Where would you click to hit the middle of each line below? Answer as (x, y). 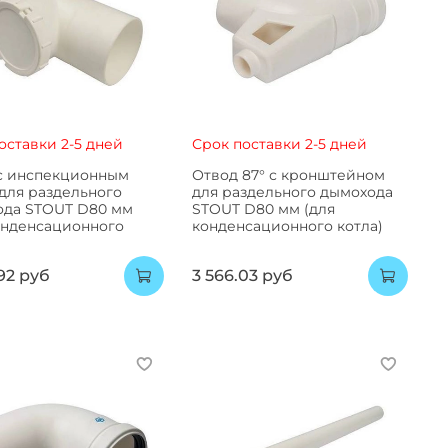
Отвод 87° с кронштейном (288, 174)
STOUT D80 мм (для (263, 208)
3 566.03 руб (242, 276)
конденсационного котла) (287, 225)
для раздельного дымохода (292, 191)
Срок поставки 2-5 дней (279, 143)
